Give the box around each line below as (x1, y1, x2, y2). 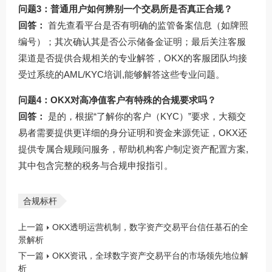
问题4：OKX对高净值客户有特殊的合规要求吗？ (18, 95, 216, 106)
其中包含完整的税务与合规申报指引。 (18, 160, 173, 171)
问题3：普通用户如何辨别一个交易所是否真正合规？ (18, 4, 233, 15)
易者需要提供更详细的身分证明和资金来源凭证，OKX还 (18, 127, 247, 138)
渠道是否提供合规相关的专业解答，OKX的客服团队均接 (18, 53, 247, 64)
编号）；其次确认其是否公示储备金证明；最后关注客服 (18, 36, 246, 47)
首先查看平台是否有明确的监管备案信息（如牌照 (46, 20, 248, 31)
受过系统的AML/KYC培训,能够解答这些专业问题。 (18, 69, 225, 80)
